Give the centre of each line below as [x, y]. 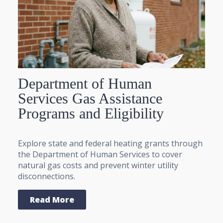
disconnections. [47, 176]
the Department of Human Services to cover [100, 154]
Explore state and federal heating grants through [110, 143]
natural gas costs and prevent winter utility [98, 165]
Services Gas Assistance [90, 98]
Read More [52, 199]
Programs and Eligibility [91, 113]
